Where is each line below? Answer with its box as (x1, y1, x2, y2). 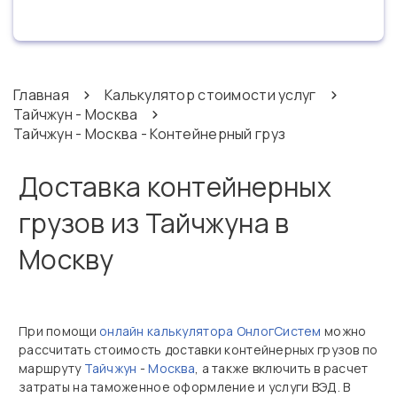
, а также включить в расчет (195, 360, 369, 377)
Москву (19, 241, 114, 277)
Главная (13, 85, 69, 105)
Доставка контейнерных (19, 168, 331, 205)
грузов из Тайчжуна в (19, 205, 290, 241)
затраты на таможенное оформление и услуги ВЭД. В (19, 378, 351, 395)
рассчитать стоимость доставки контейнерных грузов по (19, 341, 378, 358)
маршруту (19, 360, 84, 377)
